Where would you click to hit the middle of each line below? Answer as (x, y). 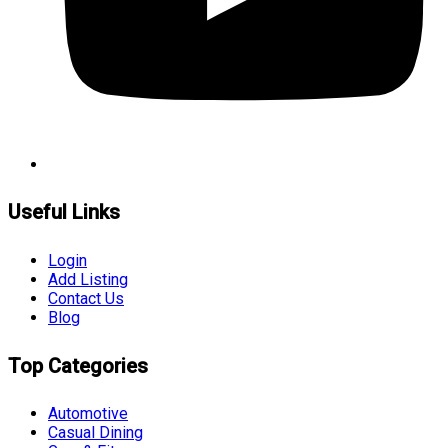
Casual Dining (95, 433)
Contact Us (86, 298)
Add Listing (88, 279)
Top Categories (78, 365)
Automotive (88, 414)
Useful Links (64, 212)
